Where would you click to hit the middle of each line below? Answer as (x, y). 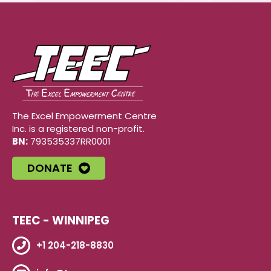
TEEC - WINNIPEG (61, 220)
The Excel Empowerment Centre (84, 116)
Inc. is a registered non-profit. (78, 128)
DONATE (50, 168)
